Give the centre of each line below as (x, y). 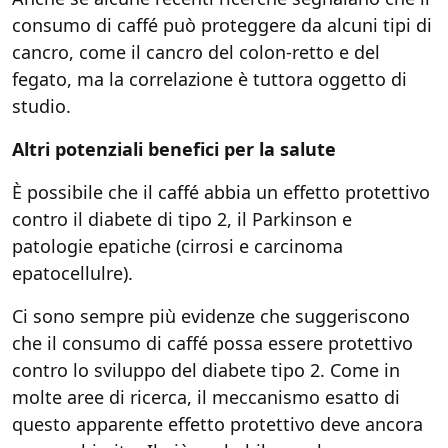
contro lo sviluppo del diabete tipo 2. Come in (206, 370)
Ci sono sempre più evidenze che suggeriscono (211, 316)
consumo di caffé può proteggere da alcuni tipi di (222, 25)
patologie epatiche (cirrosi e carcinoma (177, 246)
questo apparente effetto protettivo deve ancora (217, 424)
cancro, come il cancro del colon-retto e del (196, 52)
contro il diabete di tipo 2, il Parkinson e (182, 219)
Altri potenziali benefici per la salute (174, 149)
